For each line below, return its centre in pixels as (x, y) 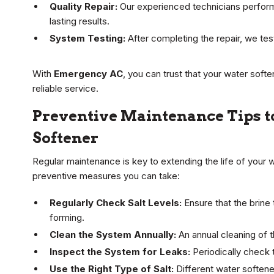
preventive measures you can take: (106, 176)
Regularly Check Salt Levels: (116, 203)
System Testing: (87, 39)
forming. (67, 218)
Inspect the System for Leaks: (120, 252)
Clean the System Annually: (113, 235)
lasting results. (80, 21)
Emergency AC (88, 74)
